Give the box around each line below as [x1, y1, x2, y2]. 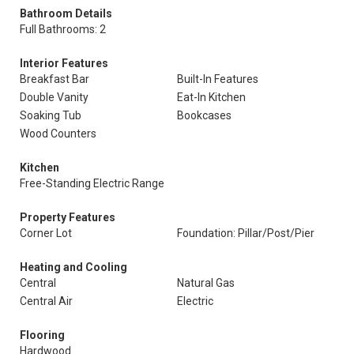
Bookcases [177, 109, 232, 122]
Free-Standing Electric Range [20, 177, 164, 190]
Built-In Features [177, 73, 258, 85]
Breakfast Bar [20, 73, 89, 85]
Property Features [20, 211, 115, 224]
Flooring [20, 329, 65, 341]
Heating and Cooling [20, 261, 127, 273]
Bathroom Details [20, 7, 112, 20]
